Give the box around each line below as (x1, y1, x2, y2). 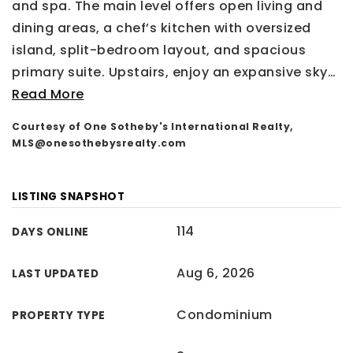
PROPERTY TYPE (12, 308, 106, 323)
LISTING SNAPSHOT (12, 189, 124, 204)
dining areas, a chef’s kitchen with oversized (12, 19, 311, 37)
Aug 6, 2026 (176, 264, 255, 282)
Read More (12, 85, 84, 103)
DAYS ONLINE (12, 225, 89, 240)
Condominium (176, 306, 273, 324)
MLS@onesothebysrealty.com (12, 136, 187, 150)
